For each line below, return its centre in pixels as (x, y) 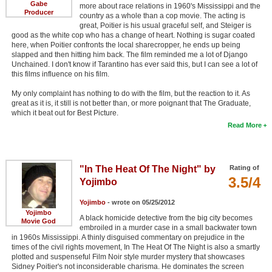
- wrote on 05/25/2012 (140, 202)
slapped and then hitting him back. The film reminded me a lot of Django (129, 54)
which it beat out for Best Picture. (65, 113)
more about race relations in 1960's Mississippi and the (170, 6)
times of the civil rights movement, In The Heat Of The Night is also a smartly (135, 247)
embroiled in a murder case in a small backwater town (168, 227)
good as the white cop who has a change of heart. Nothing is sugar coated (133, 35)
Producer (39, 12)
